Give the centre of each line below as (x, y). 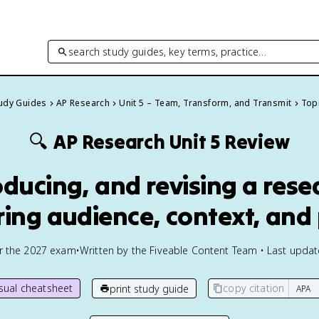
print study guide (150, 288)
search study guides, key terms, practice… (168, 51)
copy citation (254, 288)
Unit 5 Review (229, 142)
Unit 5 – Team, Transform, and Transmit (205, 103)
